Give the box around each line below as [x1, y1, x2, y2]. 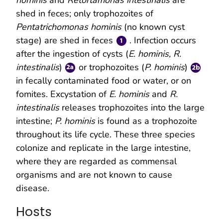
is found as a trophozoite [98, 114, 197, 127]
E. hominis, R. [128, 47, 181, 60]
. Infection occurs [127, 34, 196, 46]
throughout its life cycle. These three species [16, 128, 195, 140]
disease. [16, 182, 49, 194]
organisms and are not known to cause [16, 168, 172, 181]
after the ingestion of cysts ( [16, 47, 128, 60]
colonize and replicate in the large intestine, [16, 141, 191, 154]
